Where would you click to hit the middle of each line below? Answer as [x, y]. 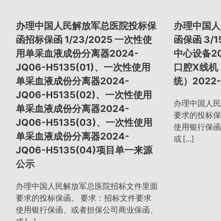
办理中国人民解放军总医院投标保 [86, 26]
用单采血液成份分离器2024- [77, 54]
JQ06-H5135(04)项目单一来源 [84, 150]
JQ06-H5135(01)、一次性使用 [83, 68]
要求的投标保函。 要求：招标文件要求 [84, 197]
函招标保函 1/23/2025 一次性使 [84, 40]
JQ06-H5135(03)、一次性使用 [84, 123]
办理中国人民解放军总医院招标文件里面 [87, 185]
